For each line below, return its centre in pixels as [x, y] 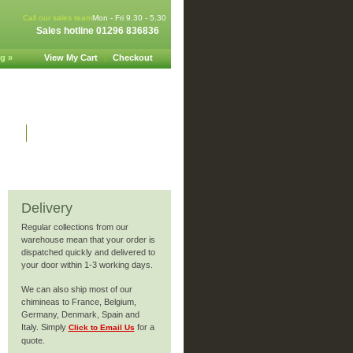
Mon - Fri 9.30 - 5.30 [129, 18]
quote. [33, 340]
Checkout [132, 58]
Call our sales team [57, 18]
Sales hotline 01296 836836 [97, 31]
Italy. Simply [45, 327]
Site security [65, 133]
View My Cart [71, 58]
